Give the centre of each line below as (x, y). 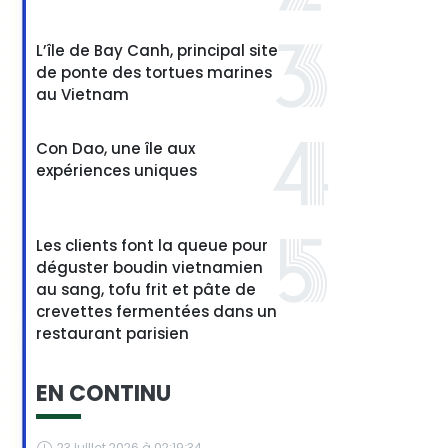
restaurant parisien (112, 333)
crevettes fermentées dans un (156, 311)
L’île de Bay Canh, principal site (157, 50)
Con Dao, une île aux (115, 148)
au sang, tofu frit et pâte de (146, 289)
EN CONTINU (103, 393)
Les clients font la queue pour (152, 245)
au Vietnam (82, 94)
